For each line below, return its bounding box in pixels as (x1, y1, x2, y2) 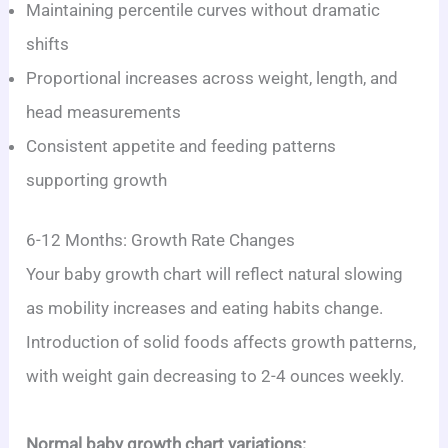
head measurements (26, 102, 182, 122)
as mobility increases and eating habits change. (26, 297, 384, 318)
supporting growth (26, 170, 168, 190)
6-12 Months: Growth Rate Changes (26, 229, 296, 250)
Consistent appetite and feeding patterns (26, 136, 337, 156)
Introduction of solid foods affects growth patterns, (26, 331, 417, 352)
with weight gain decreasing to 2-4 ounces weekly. (26, 365, 405, 386)
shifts (26, 34, 70, 54)
